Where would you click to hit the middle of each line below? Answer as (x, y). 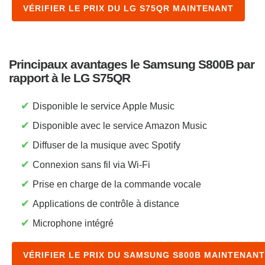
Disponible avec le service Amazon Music (120, 125)
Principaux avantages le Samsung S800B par (132, 64)
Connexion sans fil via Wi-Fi (91, 164)
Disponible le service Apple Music (104, 106)
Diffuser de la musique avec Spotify (106, 145)
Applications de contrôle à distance (106, 203)
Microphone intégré (73, 223)
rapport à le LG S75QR (70, 77)
